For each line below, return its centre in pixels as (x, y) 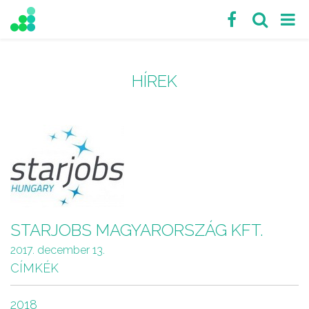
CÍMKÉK (34, 268)
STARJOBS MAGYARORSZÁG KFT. (137, 230)
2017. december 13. (58, 250)
